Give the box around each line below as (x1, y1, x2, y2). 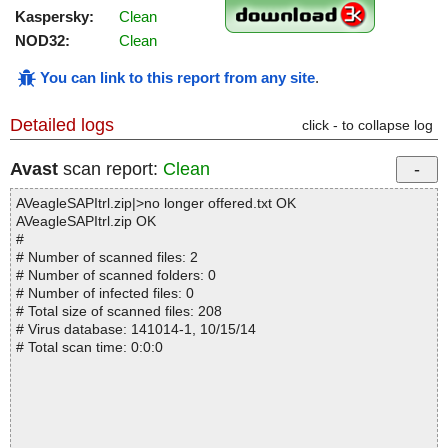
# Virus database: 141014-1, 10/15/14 (16, 321, 256, 338)
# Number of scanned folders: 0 (16, 267, 216, 284)
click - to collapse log (302, 117, 433, 134)
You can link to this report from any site (40, 69, 315, 87)
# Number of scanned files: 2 (16, 249, 198, 266)
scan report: (58, 159, 163, 180)
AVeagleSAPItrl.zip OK (16, 213, 156, 230)
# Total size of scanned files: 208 (16, 303, 222, 320)
